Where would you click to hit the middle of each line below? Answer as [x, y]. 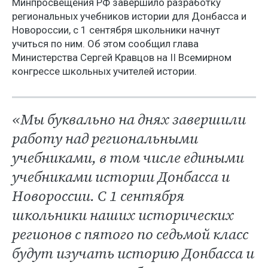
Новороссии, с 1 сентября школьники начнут [116, 30]
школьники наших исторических [123, 215]
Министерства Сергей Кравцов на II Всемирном [122, 57]
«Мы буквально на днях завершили [129, 119]
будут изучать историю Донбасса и [133, 253]
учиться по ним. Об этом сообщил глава [105, 44]
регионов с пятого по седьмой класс [130, 234]
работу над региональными [105, 138]
